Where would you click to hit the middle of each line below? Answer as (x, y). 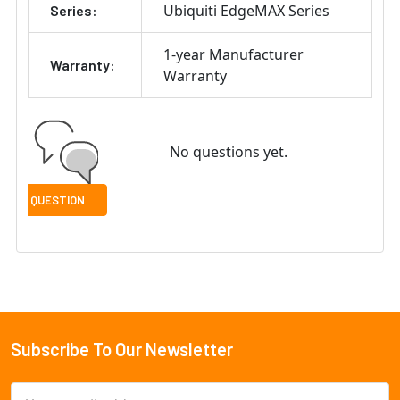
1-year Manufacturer (233, 54)
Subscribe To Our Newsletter (122, 349)
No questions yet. (228, 151)
